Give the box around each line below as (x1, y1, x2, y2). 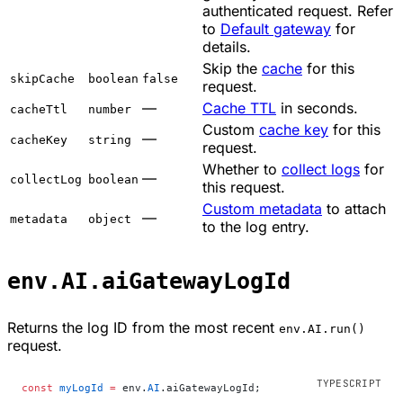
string (88, 132, 131, 147)
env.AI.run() (279, 322, 365, 336)
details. (202, 37, 251, 56)
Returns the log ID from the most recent (7, 318, 279, 337)
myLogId (53, 381, 103, 395)
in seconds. (276, 98, 358, 117)
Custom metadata (202, 199, 322, 218)
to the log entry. (202, 217, 309, 236)
